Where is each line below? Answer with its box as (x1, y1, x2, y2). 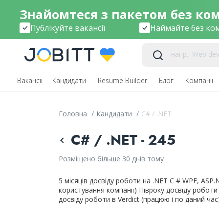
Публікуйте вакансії (30, 22, 105, 33)
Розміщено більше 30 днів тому (58, 154, 164, 163)
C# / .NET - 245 (70, 130, 175, 150)
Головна (58, 109, 89, 118)
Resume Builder (98, 76, 149, 85)
